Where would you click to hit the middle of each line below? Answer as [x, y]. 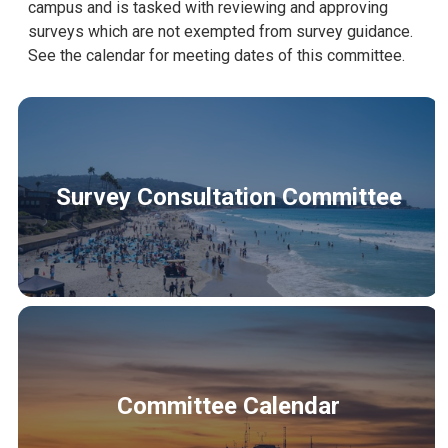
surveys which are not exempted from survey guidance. [221, 31]
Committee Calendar [229, 406]
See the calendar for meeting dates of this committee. [217, 55]
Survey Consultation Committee [228, 196]
